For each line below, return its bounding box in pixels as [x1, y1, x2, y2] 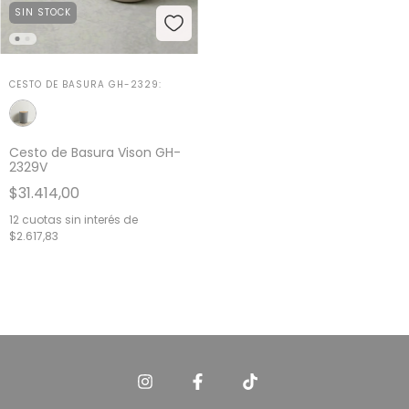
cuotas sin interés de [22, 212, 138, 228]
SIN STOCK [15, 5, 71, 20]
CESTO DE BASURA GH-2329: [9, 78, 162, 92]
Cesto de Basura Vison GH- [9, 143, 181, 163]
